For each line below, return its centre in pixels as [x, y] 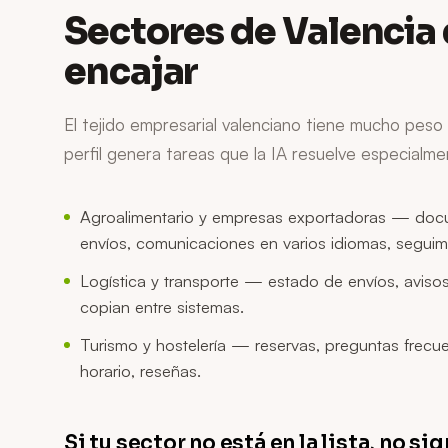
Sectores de [173, 31]
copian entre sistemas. [162, 306]
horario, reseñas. [140, 370]
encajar [131, 71]
